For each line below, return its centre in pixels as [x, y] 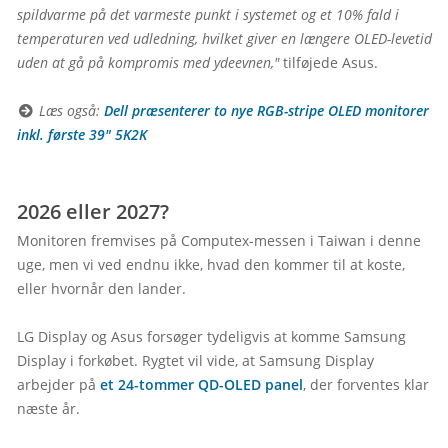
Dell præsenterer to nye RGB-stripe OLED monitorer [266, 111]
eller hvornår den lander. [101, 289]
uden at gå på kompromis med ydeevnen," [148, 63]
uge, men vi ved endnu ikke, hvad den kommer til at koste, [211, 265]
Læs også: [69, 111]
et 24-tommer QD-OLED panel [201, 385]
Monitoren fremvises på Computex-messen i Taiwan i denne [219, 241]
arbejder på [58, 385]
